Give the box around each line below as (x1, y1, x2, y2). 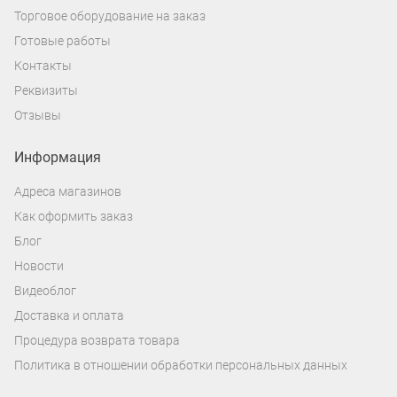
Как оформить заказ (14, 209, 133, 224)
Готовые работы (14, 34, 111, 49)
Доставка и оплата (14, 308, 124, 323)
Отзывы (14, 108, 61, 123)
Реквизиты (14, 83, 78, 98)
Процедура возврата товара (14, 333, 180, 348)
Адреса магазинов (14, 184, 121, 199)
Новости (14, 259, 64, 274)
